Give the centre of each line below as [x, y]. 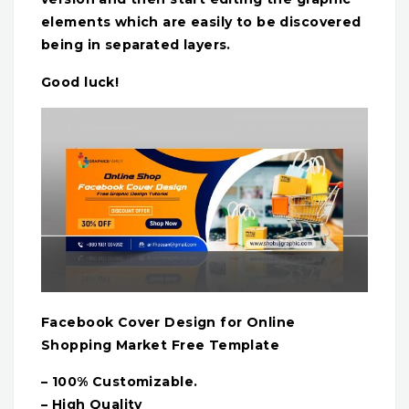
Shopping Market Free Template [161, 345]
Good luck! [80, 82]
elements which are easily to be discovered [201, 22]
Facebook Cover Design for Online [168, 322]
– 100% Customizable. [120, 382]
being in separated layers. [136, 45]
